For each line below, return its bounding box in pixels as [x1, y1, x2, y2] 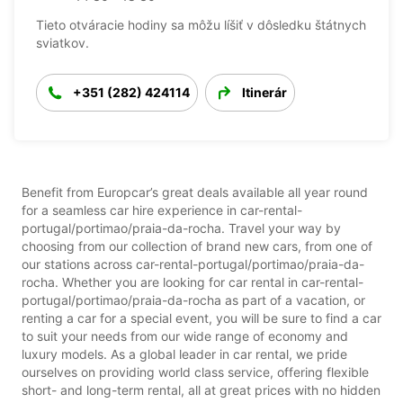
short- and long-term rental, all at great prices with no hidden [22, 381, 381, 398]
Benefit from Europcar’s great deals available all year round [22, 184, 368, 200]
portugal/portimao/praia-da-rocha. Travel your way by [22, 219, 341, 236]
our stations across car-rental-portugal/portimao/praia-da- [22, 255, 364, 272]
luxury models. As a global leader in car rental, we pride [22, 345, 347, 362]
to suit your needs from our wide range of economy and [22, 327, 348, 344]
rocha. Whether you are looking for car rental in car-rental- [22, 273, 363, 290]
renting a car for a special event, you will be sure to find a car [22, 309, 381, 326]
